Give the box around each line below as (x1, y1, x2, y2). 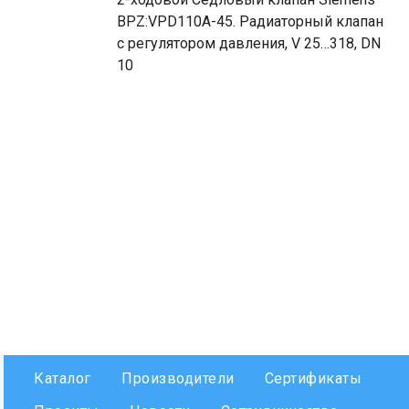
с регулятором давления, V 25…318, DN (117, 35, 381, 52)
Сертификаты (264, 370, 362, 387)
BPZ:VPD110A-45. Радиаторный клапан (117, 13, 383, 30)
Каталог (34, 370, 91, 387)
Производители (121, 370, 235, 387)
